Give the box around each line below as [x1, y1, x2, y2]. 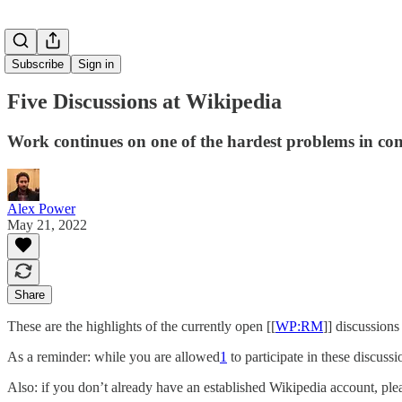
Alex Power [7, 200, 75, 216]
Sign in [78, 57, 114, 71]
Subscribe [12, 57, 64, 71]
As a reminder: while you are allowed [7, 348, 220, 364]
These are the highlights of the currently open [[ [7, 318, 275, 334]
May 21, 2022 [7, 216, 87, 232]
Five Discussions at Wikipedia [7, 89, 282, 113]
